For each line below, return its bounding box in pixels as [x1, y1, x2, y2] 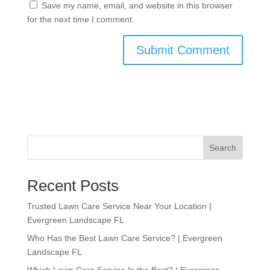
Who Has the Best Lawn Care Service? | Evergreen [27, 233, 222, 243]
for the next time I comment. [27, 14, 134, 24]
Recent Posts [27, 176, 119, 195]
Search [209, 142, 237, 152]
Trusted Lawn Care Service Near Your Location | [27, 201, 212, 211]
